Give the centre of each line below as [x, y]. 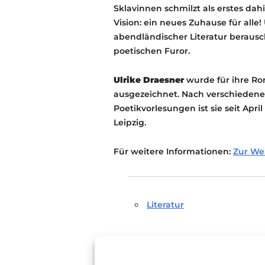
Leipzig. [130, 122]
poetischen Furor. [152, 51]
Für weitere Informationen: [173, 151]
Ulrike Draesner [149, 80]
